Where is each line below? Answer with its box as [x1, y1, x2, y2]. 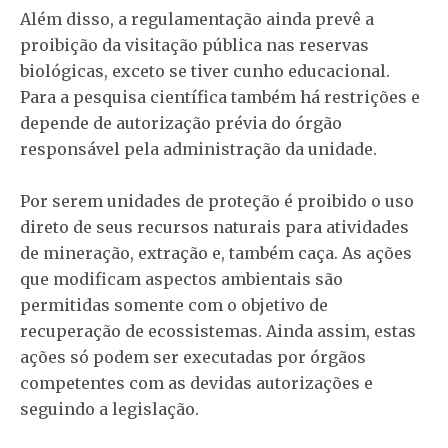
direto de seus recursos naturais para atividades [20, 217, 409, 238]
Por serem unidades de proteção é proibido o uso [20, 191, 414, 212]
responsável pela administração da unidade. [20, 139, 377, 160]
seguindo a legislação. [20, 399, 199, 420]
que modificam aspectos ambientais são [20, 269, 343, 290]
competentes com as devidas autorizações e [20, 373, 373, 394]
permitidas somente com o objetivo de [20, 295, 328, 316]
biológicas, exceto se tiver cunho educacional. [20, 61, 390, 82]
